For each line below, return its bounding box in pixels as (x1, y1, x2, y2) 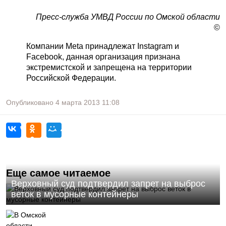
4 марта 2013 (55, 98, 100, 106)
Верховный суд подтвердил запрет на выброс (11, 179, 205, 189)
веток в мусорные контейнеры (11, 189, 138, 199)
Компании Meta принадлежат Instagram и (26, 42, 179, 50)
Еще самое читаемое (6, 167, 110, 179)
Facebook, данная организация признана (26, 52, 180, 61)
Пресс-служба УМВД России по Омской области (36, 13, 220, 21)
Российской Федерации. (26, 74, 116, 82)
